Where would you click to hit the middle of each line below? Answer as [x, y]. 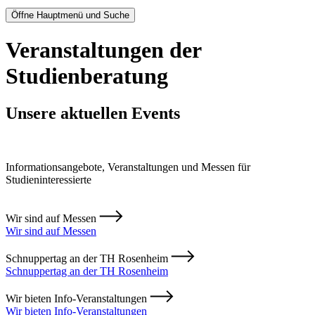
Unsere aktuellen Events [93, 114]
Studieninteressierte [49, 180]
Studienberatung [87, 76]
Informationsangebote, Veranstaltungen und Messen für [128, 167]
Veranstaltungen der [103, 50]
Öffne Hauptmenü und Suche [70, 15]
